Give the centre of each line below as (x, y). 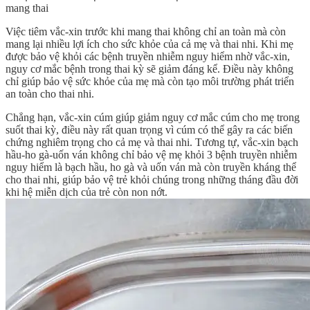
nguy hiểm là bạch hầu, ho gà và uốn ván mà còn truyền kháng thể (151, 167)
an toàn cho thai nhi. (50, 94)
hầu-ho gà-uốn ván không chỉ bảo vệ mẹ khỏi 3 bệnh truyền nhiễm (151, 155)
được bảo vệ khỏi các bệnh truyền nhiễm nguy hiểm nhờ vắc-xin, (148, 57)
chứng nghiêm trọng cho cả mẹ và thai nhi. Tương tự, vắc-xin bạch (152, 143)
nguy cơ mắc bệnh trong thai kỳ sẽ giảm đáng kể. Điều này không (149, 69)
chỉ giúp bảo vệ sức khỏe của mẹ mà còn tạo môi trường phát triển (150, 82)
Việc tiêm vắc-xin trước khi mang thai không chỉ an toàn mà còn (146, 32)
